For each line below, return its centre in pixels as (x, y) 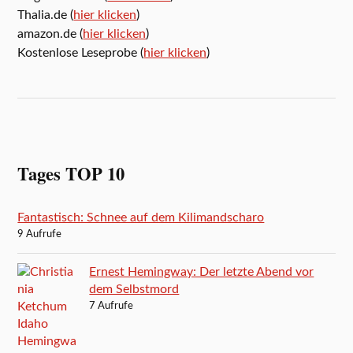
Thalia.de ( (46, 15)
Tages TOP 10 (71, 174)
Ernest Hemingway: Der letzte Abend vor (202, 272)
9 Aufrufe (40, 235)
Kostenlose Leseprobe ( (81, 53)
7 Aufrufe (111, 307)
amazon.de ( (50, 34)
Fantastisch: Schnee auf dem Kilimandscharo (141, 218)
